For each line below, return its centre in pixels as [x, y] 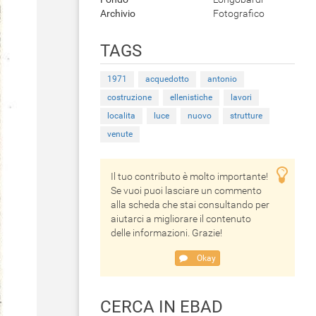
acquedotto [167, 79]
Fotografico [239, 13]
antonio [222, 79]
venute [120, 134]
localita [121, 116]
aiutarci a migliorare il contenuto [181, 219]
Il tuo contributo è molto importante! [189, 176]
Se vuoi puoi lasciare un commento [186, 190]
